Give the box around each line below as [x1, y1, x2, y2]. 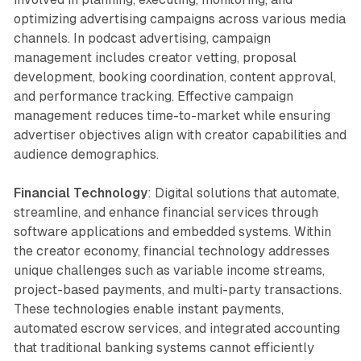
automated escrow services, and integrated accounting [13, 320, 340, 336]
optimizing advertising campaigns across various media [13, 10, 346, 27]
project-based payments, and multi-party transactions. [13, 281, 342, 297]
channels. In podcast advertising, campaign [13, 30, 271, 46]
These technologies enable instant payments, [13, 301, 284, 317]
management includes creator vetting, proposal [13, 49, 297, 65]
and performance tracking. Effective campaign [13, 88, 293, 104]
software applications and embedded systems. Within [13, 223, 331, 239]
